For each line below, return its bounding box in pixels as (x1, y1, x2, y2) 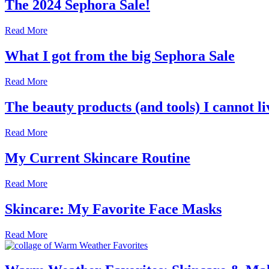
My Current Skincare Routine (5, 150, 190, 166)
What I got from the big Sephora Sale (5, 48, 235, 64)
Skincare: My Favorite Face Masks (5, 201, 222, 217)
